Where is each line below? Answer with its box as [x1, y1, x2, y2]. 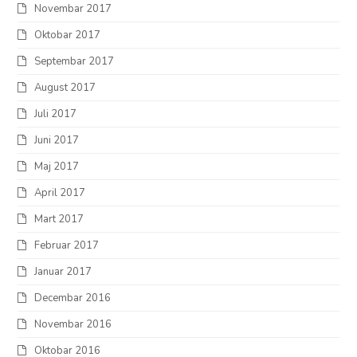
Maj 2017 [34, 159, 80, 174]
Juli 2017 [34, 106, 77, 121]
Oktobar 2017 [34, 27, 101, 42]
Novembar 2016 [34, 316, 112, 331]
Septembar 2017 [34, 53, 115, 69]
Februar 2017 [34, 237, 100, 253]
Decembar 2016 [34, 290, 112, 305]
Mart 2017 [34, 211, 84, 226]
